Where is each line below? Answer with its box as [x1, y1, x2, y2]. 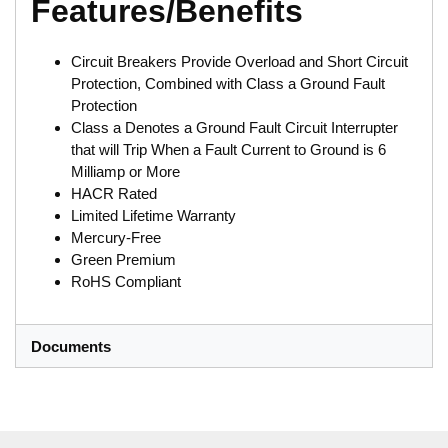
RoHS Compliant [71, 273, 181, 291]
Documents [31, 337, 111, 355]
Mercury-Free [71, 229, 161, 247]
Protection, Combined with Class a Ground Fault [71, 75, 385, 93]
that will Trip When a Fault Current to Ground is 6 [71, 141, 386, 159]
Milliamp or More [71, 163, 180, 181]
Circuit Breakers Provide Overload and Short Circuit [71, 53, 408, 71]
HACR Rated [71, 185, 157, 203]
